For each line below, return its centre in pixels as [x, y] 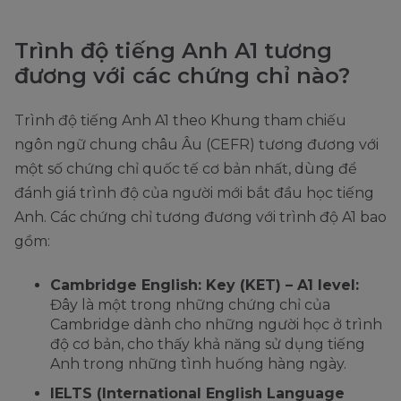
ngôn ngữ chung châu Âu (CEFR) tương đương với [196, 144]
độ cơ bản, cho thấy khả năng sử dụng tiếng [208, 344]
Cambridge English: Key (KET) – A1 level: [205, 285]
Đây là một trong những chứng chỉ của [190, 304]
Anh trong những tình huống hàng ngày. [198, 363]
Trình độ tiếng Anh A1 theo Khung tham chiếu [180, 120]
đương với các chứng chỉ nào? [182, 75]
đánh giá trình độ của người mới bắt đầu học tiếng [194, 192]
